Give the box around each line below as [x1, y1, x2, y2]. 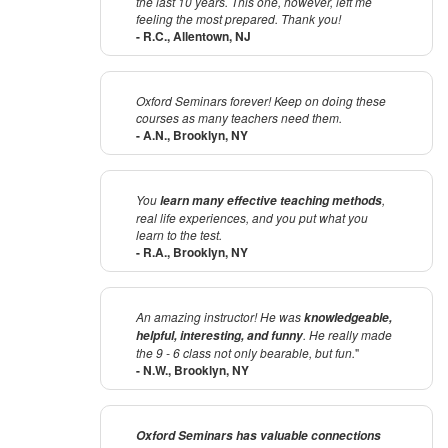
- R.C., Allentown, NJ [136, 27, 251, 46]
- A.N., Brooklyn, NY [136, 126, 248, 145]
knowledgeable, [304, 309, 392, 327]
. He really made [303, 326, 392, 344]
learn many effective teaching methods [160, 192, 382, 210]
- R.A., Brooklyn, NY [136, 243, 248, 262]
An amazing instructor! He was [136, 308, 304, 326]
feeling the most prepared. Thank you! [136, 10, 341, 28]
